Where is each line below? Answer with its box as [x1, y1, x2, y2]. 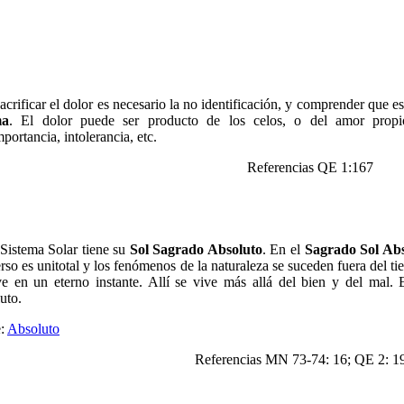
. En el [262, 242, 305, 257]
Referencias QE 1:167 [246, 160, 373, 175]
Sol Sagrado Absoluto [129, 242, 262, 257]
